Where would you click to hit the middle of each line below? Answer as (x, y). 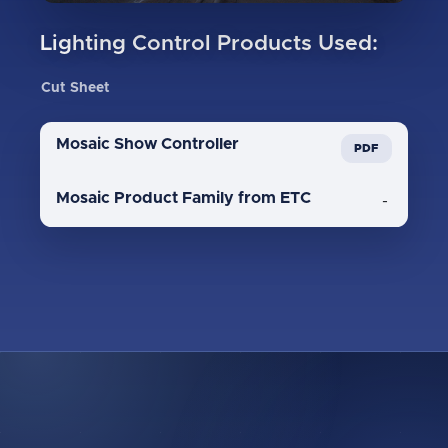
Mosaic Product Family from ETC (183, 198)
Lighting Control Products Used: (209, 44)
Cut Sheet (75, 88)
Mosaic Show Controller (147, 144)
